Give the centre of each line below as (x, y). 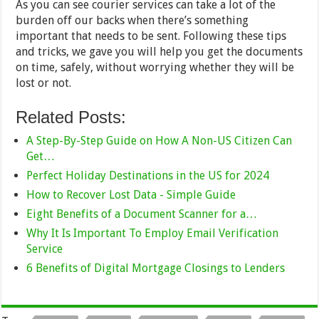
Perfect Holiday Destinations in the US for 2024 (148, 176)
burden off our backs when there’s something (132, 21)
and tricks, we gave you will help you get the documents (159, 52)
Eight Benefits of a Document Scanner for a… (142, 214)
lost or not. (44, 83)
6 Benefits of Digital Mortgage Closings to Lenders (156, 268)
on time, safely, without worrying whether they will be (155, 68)
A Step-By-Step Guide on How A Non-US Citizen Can (159, 141)
